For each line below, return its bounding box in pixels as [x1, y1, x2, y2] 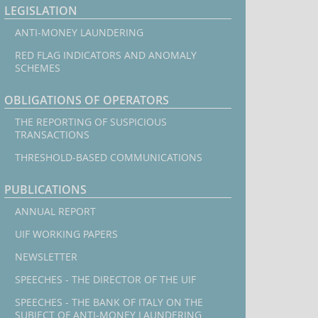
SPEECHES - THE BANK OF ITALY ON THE [15, 295, 203, 309]
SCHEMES [15, 61, 60, 75]
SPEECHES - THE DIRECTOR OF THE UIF [15, 273, 196, 287]
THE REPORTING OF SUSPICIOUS [15, 115, 167, 129]
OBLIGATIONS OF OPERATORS [4, 92, 169, 109]
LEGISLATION [4, 3, 77, 19]
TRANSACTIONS [15, 128, 89, 142]
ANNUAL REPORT [15, 204, 96, 219]
